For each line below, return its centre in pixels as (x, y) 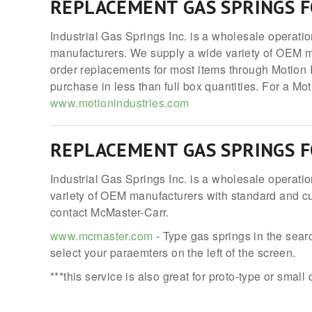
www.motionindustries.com (120, 103)
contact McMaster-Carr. (110, 212)
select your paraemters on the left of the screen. (174, 252)
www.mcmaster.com (102, 236)
